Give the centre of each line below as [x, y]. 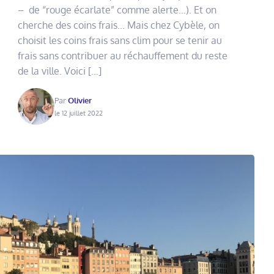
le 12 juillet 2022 [79, 113]
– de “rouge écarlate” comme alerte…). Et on [117, 9]
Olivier [80, 100]
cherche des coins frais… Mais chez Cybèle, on [119, 25]
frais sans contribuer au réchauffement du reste [123, 55]
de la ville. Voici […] [60, 71]
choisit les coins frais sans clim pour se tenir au [120, 40]
